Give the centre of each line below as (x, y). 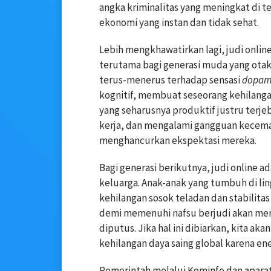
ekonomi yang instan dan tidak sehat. (179, 23)
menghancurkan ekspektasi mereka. (178, 141)
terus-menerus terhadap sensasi (171, 80)
